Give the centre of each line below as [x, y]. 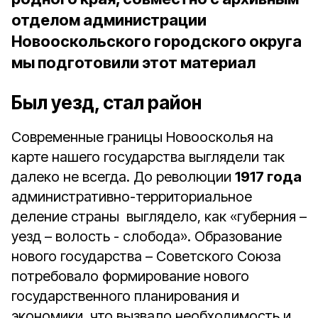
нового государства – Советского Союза [146, 256]
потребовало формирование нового [130, 276]
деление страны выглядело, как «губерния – [159, 216]
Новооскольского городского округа [157, 41]
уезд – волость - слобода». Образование [147, 236]
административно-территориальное [132, 197]
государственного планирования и [125, 296]
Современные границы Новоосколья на [142, 137]
